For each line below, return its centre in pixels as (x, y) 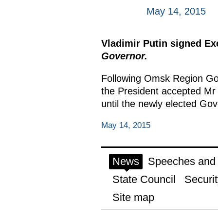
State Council (144, 179)
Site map (133, 197)
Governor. (124, 56)
